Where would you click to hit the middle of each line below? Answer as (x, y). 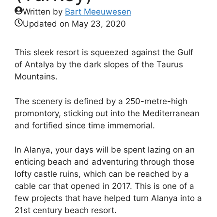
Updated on (47, 24)
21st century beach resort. (66, 210)
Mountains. (36, 77)
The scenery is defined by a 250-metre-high (101, 101)
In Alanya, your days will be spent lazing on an (105, 150)
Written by (44, 12)
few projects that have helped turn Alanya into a (108, 198)
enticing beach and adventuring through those (105, 162)
